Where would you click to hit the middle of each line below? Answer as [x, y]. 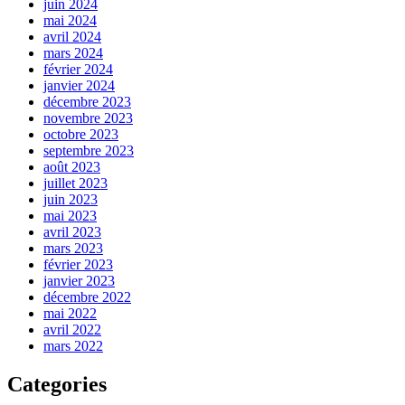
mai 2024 [70, 20]
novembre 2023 [88, 118]
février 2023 [78, 264]
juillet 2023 [75, 183]
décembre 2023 [87, 101]
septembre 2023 [89, 150]
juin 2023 [71, 199]
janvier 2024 [79, 85]
